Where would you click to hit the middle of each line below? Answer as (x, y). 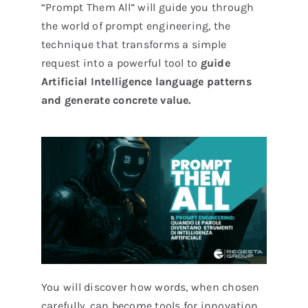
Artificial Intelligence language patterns (146, 82)
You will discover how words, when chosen (150, 287)
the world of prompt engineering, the (136, 26)
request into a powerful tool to (121, 63)
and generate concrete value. (116, 100)
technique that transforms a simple (134, 45)
